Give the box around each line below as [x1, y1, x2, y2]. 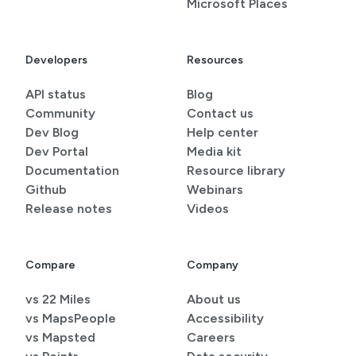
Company [187, 258, 238, 273]
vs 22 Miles [25, 292, 91, 308]
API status [25, 87, 86, 103]
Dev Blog [25, 125, 79, 141]
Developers [25, 53, 87, 68]
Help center [187, 125, 258, 141]
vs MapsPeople [25, 311, 116, 327]
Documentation [25, 163, 119, 179]
